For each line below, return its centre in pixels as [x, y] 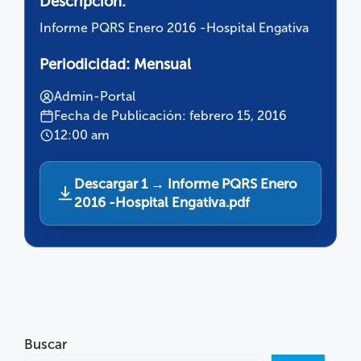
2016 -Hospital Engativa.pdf [162, 203]
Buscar [46, 344]
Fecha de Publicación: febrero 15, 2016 [170, 116]
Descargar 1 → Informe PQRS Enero [186, 184]
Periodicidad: [85, 65]
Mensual [160, 65]
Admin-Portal [95, 97]
